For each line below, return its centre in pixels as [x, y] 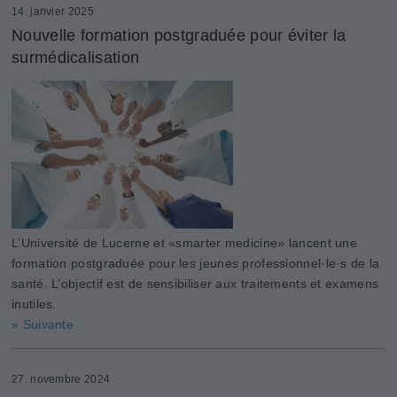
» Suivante [43, 324]
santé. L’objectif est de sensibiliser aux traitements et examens [195, 283]
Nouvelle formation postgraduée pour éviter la [179, 35]
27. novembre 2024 [61, 379]
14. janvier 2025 [53, 11]
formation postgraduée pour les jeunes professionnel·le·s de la [196, 263]
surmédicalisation [76, 57]
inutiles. [34, 304]
